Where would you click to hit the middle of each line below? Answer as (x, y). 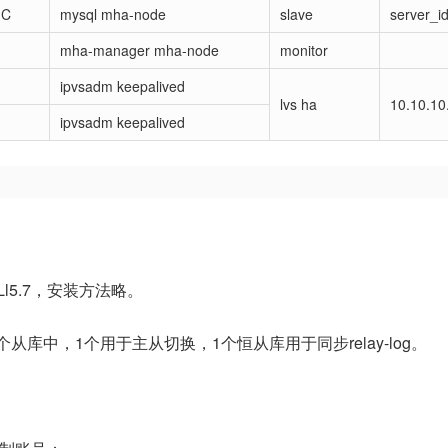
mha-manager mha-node (139, 50)
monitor (304, 50)
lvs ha (298, 104)
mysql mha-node (113, 14)
